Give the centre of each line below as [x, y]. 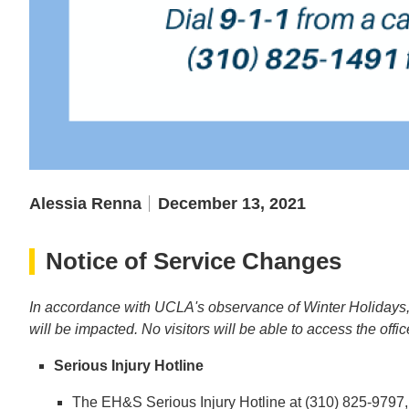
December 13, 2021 [232, 203]
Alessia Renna [85, 203]
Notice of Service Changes [194, 261]
